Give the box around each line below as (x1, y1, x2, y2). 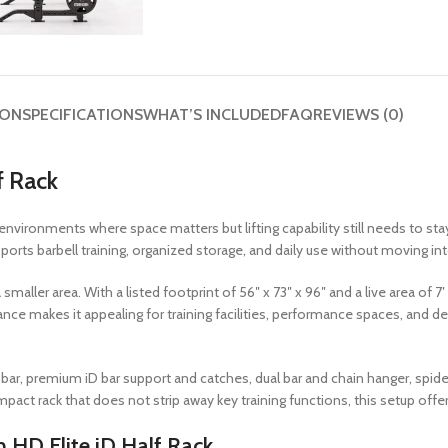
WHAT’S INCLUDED (143, 104, 281, 124)
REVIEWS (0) (313, 104, 404, 124)
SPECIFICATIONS (22, 104, 143, 124)
